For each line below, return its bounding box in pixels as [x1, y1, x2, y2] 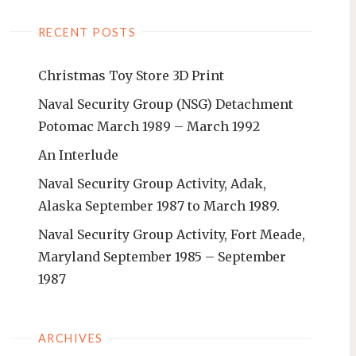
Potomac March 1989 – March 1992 [38, 118, 260, 135]
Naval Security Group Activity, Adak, [38, 176, 266, 192]
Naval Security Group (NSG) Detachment [38, 96, 293, 113]
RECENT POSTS [37, 25, 137, 39]
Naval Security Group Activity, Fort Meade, [38, 226, 305, 243]
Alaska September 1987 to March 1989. [38, 198, 280, 215]
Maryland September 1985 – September [38, 249, 286, 265]
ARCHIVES [37, 331, 103, 346]
